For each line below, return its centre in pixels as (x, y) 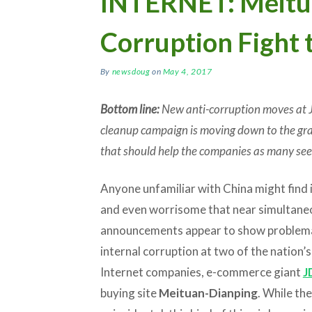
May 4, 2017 (187, 71)
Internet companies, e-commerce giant (201, 272)
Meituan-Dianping (208, 292)
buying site (129, 292)
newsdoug (131, 71)
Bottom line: (130, 109)
